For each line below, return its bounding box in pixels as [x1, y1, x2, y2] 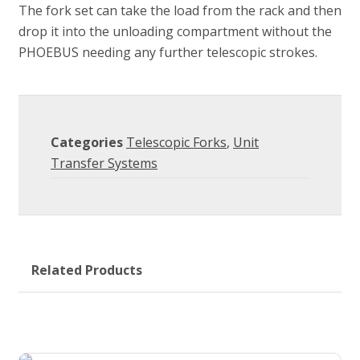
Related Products [31, 261, 142, 279]
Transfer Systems [51, 154, 157, 172]
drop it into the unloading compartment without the [18, 22, 332, 40]
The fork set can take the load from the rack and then [18, 2, 342, 19]
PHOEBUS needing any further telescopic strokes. [18, 43, 317, 61]
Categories [51, 133, 123, 151]
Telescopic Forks [126, 133, 227, 151]
